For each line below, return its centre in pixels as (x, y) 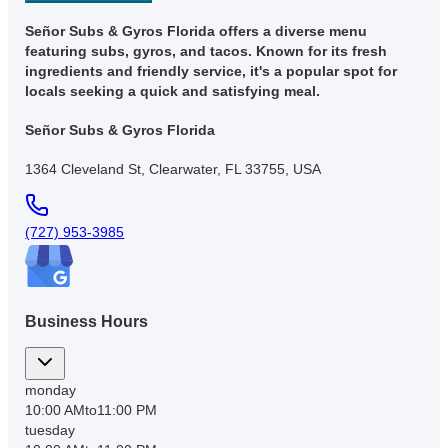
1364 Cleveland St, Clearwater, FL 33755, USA (173, 168)
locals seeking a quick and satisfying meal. (173, 91)
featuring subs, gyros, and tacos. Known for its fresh (206, 51)
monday (51, 390)
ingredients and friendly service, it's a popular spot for (211, 71)
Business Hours (87, 321)
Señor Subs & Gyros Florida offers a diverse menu (196, 31)
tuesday (50, 430)
